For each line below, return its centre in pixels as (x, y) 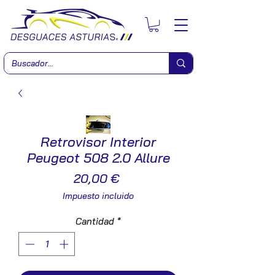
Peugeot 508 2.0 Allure (98, 158)
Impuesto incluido (98, 196)
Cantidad (95, 222)
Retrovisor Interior (98, 142)
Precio (137, 178)
